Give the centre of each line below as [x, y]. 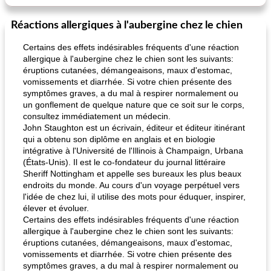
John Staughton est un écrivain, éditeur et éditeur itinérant [134, 128]
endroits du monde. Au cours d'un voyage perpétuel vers [131, 185]
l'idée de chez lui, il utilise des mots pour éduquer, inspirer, [134, 197]
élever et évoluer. [56, 208]
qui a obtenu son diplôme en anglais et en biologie [119, 139]
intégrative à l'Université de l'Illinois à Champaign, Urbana [133, 151]
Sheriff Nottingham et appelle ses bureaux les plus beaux [132, 174]
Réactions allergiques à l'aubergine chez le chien [127, 25]
